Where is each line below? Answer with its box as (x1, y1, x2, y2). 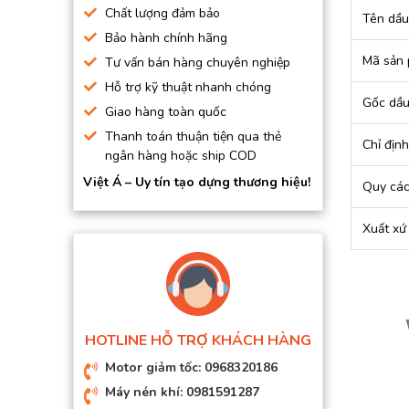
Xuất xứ (362, 220, 406, 238)
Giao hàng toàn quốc (105, 103, 226, 121)
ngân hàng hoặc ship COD (105, 147, 257, 164)
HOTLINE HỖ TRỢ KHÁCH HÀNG (84, 330, 311, 351)
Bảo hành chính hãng (105, 29, 227, 47)
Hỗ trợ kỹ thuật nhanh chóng (105, 79, 271, 96)
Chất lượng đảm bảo (105, 5, 220, 22)
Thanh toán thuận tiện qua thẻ (105, 128, 281, 145)
